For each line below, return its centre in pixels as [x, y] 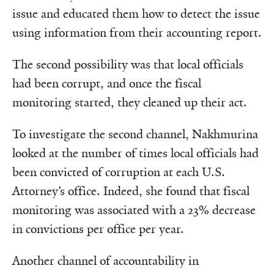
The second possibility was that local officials [128, 64]
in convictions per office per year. [98, 229]
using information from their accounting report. [137, 32]
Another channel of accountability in [106, 261]
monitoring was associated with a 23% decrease [134, 210]
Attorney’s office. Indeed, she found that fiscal [131, 191]
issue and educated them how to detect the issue [136, 13]
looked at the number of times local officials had [135, 153]
